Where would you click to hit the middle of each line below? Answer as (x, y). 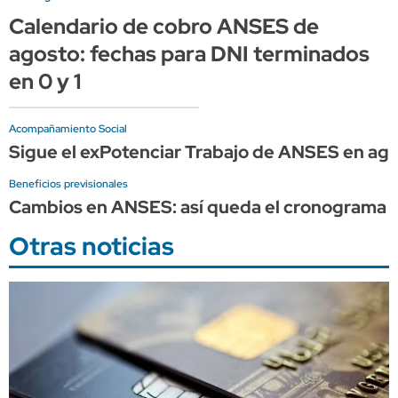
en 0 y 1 (45, 81)
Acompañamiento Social (68, 128)
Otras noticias (92, 246)
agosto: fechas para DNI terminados (189, 53)
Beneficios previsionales (68, 183)
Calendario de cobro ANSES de (164, 26)
